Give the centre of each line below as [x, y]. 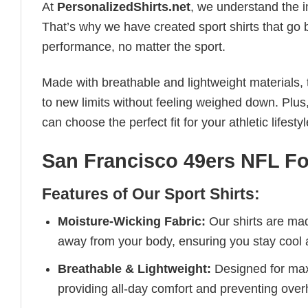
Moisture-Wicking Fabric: [132, 222]
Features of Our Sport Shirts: [151, 194]
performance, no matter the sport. [134, 46]
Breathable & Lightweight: [135, 268]
